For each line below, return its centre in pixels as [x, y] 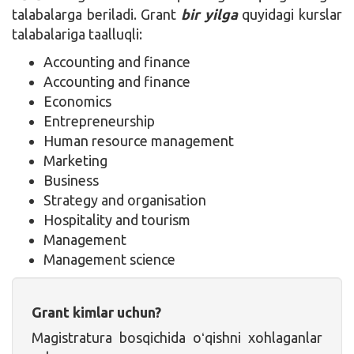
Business [71, 180]
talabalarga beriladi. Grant [96, 14]
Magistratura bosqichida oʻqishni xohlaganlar [177, 337]
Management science [109, 259]
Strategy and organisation [125, 200]
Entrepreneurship [99, 121]
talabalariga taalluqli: [77, 34]
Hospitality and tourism [117, 219]
